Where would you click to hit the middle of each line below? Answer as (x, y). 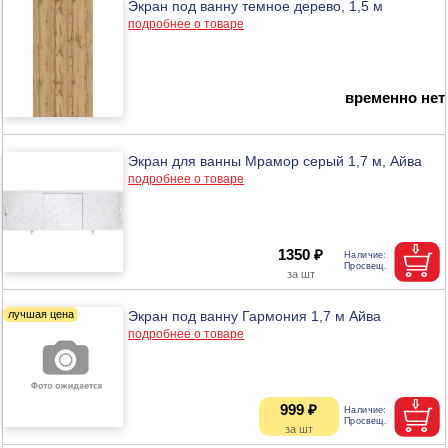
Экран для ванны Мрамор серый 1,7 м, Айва (275, 160)
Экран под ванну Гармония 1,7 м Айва (255, 315)
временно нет (394, 97)
